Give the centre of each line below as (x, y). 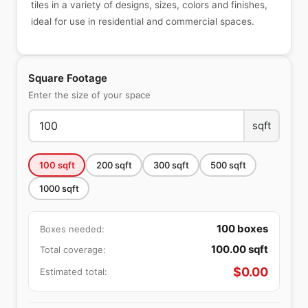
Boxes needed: (72, 229)
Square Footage (68, 78)
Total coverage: (73, 249)
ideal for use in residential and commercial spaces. (143, 21)
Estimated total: (74, 272)
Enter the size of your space (89, 95)
